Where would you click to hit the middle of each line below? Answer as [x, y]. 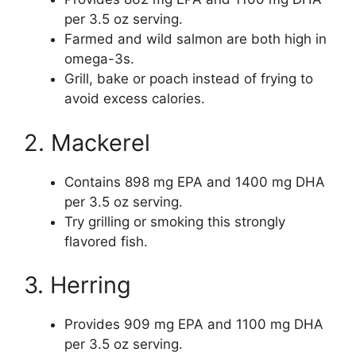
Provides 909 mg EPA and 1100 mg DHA [194, 325]
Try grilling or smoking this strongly [175, 221]
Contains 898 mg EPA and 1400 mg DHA [195, 182]
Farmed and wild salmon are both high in [195, 39]
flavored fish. [106, 241]
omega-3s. [99, 59]
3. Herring [77, 285]
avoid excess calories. [135, 99]
